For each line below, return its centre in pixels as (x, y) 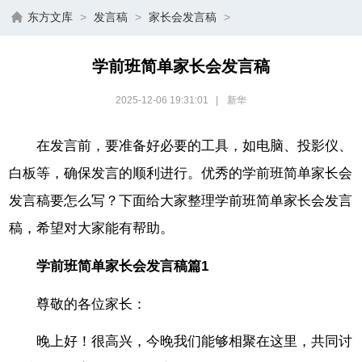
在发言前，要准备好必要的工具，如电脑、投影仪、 (195, 146)
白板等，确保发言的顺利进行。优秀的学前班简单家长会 (181, 173)
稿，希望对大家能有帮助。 (92, 228)
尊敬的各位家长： (92, 304)
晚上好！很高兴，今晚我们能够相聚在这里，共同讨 (195, 342)
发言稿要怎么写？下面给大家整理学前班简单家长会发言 (181, 201)
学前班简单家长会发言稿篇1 (123, 266)
